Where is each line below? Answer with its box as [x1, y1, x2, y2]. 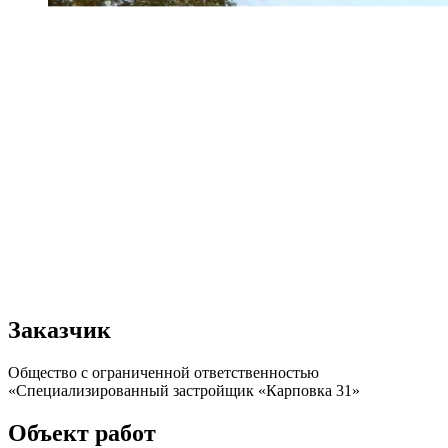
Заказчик [8, 316, 111, 343]
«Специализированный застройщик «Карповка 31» [8, 381, 360, 399]
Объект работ [8, 419, 156, 446]
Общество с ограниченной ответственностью [8, 363, 319, 381]
